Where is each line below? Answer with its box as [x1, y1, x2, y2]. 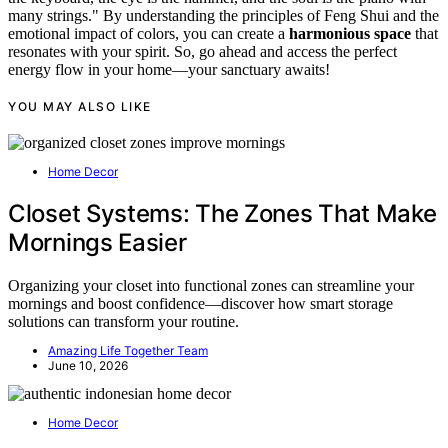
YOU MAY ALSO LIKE [8, 98, 152, 114]
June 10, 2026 [48, 357, 128, 373]
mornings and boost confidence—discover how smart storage [8, 294, 393, 312]
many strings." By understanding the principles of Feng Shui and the [8, 6, 439, 24]
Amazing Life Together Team [48, 342, 208, 358]
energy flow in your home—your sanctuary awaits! [8, 60, 330, 78]
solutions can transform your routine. [8, 312, 239, 330]
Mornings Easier [8, 227, 187, 257]
